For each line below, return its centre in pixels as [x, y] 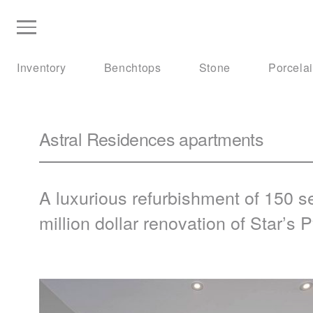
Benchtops [132, 67]
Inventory [42, 67]
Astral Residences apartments [152, 138]
